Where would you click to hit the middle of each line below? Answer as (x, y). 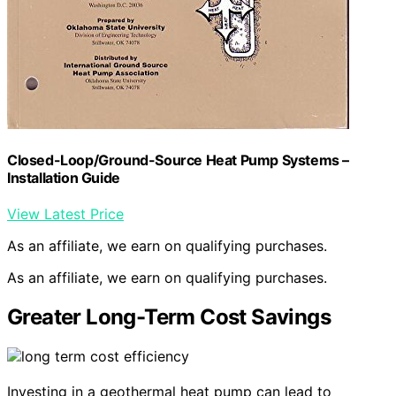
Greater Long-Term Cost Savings (169, 317)
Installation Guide (64, 178)
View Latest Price (65, 214)
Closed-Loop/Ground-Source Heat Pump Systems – (179, 160)
